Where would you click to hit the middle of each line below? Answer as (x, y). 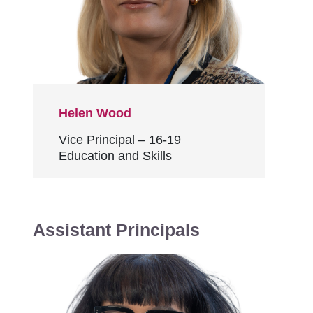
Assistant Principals (116, 230)
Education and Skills (115, 156)
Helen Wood (95, 113)
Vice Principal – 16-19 (120, 140)
